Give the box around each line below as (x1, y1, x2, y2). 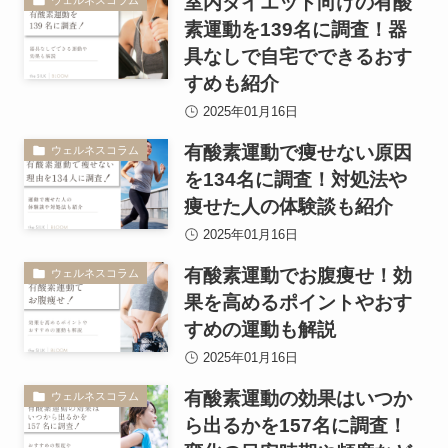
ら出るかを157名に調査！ (183, 415, 407, 437)
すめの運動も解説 (183, 319, 336, 341)
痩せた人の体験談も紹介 (183, 196, 393, 218)
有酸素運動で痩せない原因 (183, 142, 412, 164)
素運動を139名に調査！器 (183, 19, 407, 41)
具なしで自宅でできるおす (183, 46, 412, 68)
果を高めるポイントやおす (183, 292, 412, 314)
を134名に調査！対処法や (183, 169, 407, 191)
